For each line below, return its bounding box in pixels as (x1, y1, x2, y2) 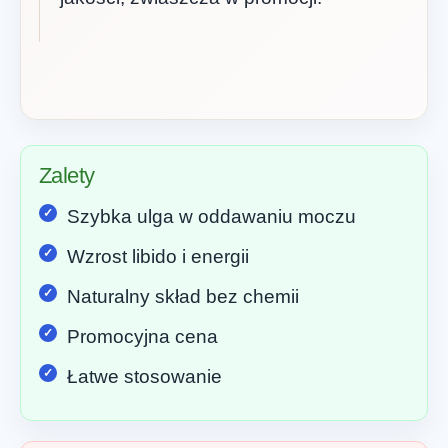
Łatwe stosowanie (67, 365, 222, 387)
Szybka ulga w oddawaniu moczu (67, 205, 356, 227)
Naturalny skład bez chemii (67, 285, 299, 307)
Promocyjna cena (67, 325, 218, 347)
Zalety (39, 162, 95, 188)
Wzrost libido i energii (67, 245, 249, 267)
